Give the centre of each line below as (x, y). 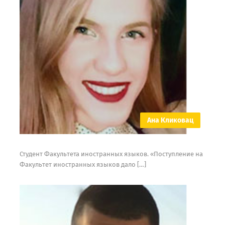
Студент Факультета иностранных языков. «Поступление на (111, 154)
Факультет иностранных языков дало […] (83, 165)
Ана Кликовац (171, 121)
